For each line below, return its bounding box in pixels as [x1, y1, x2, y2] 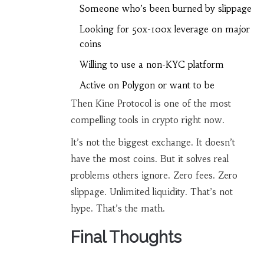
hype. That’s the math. [70, 203, 165, 214]
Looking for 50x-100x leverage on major [79, 24, 250, 35]
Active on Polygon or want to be [79, 80, 214, 91]
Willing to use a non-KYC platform [79, 59, 224, 71]
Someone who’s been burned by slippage [79, 3, 252, 15]
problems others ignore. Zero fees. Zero [70, 170, 237, 181]
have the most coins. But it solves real [70, 153, 229, 165]
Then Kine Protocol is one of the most [70, 98, 231, 110]
